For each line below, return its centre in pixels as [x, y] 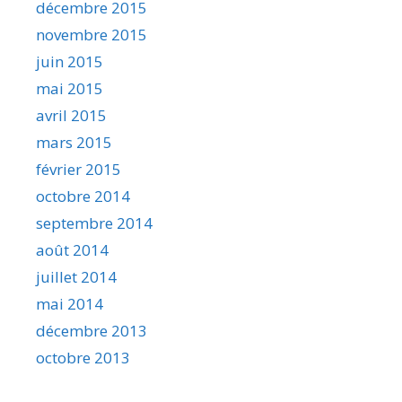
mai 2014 [70, 303]
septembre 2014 [94, 223]
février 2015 [79, 169]
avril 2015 [71, 115]
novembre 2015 [92, 34]
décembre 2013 [92, 330]
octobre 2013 [83, 357]
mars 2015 [74, 142]
